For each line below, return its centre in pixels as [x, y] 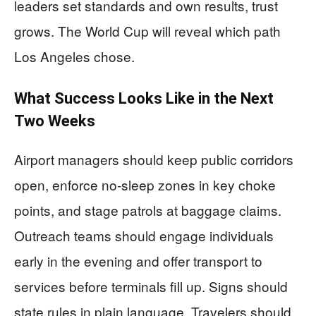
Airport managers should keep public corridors [154, 159]
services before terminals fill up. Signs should [151, 286]
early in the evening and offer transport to [138, 261]
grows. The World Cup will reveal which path [147, 31]
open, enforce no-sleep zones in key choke [145, 185]
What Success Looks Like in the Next [144, 99]
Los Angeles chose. [74, 56]
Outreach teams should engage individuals [144, 236]
